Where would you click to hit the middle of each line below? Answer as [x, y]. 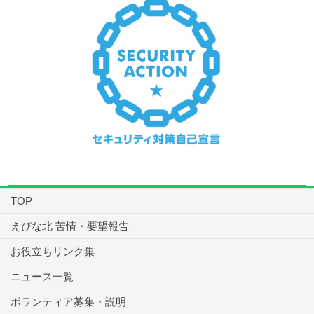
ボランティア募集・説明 [68, 302]
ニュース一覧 [42, 277]
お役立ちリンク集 [53, 252]
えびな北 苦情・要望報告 [70, 226]
